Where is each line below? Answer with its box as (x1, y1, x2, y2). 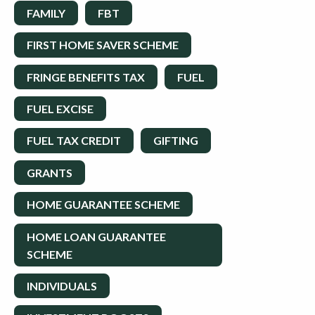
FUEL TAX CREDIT (27, 134, 121, 148)
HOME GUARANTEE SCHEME (27, 198, 180, 212)
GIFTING (153, 134, 198, 148)
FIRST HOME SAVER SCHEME (27, 38, 179, 52)
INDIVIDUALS (27, 278, 97, 292)
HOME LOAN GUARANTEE (27, 229, 166, 243)
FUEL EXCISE (27, 102, 94, 116)
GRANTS (27, 165, 72, 179)
